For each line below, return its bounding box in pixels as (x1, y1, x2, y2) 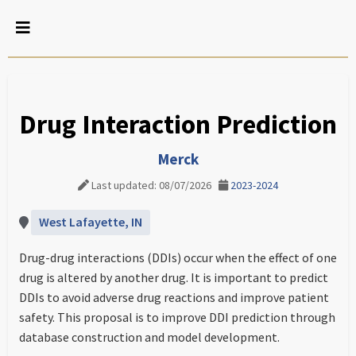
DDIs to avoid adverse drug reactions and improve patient (19, 289, 329, 305)
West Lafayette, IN (39, 214, 142, 230)
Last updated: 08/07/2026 (89, 178, 219, 192)
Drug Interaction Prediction (19, 107, 337, 141)
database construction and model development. (19, 329, 280, 345)
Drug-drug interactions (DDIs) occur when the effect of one (19, 250, 337, 265)
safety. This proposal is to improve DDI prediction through (19, 309, 335, 325)
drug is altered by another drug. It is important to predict (19, 269, 328, 285)
